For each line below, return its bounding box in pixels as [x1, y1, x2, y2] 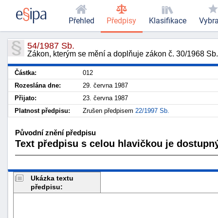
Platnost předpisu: [15, 107, 70, 114]
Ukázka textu [31, 174, 73, 182]
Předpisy [107, 16, 137, 26]
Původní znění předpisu [15, 128, 96, 137]
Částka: [15, 69, 36, 76]
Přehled [68, 16, 94, 26]
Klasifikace [148, 16, 186, 26]
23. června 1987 [83, 94, 128, 102]
